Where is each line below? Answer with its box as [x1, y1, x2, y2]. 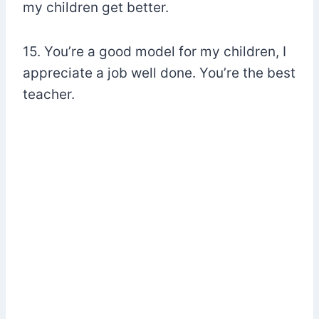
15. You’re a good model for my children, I [23, 43, 286, 60]
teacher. [23, 85, 75, 103]
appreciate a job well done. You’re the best [23, 64, 296, 81]
